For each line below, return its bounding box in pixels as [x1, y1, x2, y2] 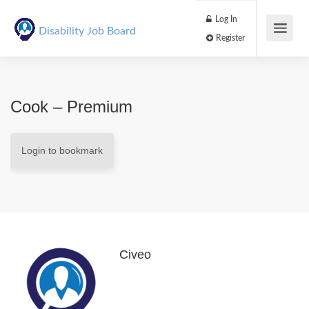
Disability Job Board [38, 26, 136, 37]
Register [251, 39, 288, 50]
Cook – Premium [10, 97, 132, 116]
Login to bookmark [21, 145, 103, 156]
